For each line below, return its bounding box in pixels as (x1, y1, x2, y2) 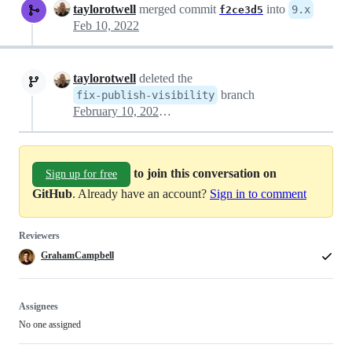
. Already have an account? (72, 187, 210, 201)
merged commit (136, 2, 219, 16)
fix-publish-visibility (76, 89, 214, 102)
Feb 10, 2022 (73, 19, 139, 33)
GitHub (32, 187, 72, 201)
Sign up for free (46, 168, 117, 181)
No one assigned (19, 319, 81, 331)
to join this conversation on (134, 167, 277, 180)
